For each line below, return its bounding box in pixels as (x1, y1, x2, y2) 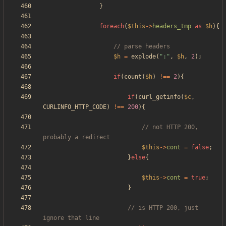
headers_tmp (152, 23, 191, 30)
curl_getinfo (138, 93, 181, 101)
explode (131, 53, 156, 61)
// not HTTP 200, (142, 124, 198, 131)
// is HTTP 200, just (128, 204, 198, 212)
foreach (99, 23, 124, 30)
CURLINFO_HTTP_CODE (43, 103, 106, 111)
